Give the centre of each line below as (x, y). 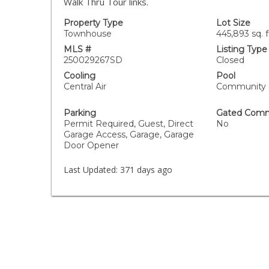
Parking (80, 113)
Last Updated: (91, 170)
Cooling (80, 76)
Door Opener (92, 145)
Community (241, 86)
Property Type (94, 23)
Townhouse (88, 34)
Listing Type (241, 49)
